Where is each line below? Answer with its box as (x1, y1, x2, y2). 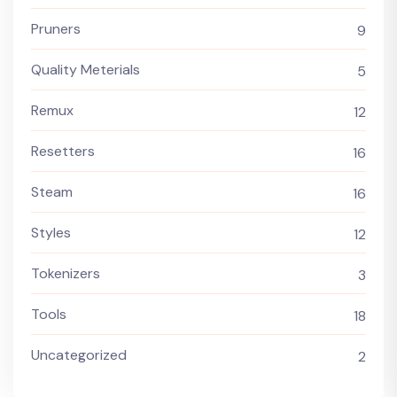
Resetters (31, 141, 95, 160)
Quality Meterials (31, 59, 140, 79)
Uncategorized (31, 345, 127, 364)
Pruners (31, 19, 81, 38)
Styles (31, 222, 71, 242)
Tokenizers (31, 263, 100, 283)
